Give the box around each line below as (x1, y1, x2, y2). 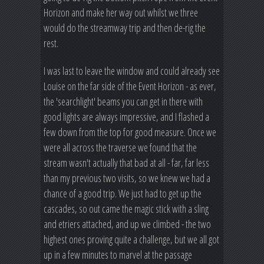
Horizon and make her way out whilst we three (44, 5, 198, 19)
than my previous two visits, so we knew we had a (44, 170, 210, 185)
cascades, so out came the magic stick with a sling (44, 201, 209, 216)
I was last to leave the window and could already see (44, 63, 220, 78)
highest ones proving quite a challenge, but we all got (44, 232, 219, 246)
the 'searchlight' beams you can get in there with (44, 94, 203, 108)
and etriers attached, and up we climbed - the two (44, 216, 211, 231)
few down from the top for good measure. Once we (44, 124, 216, 139)
